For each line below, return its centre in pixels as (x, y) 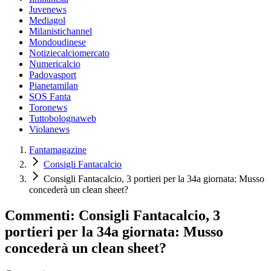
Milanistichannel (60, 31)
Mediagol (47, 21)
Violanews (49, 129)
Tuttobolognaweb (63, 119)
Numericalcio (55, 64)
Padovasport (53, 75)
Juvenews (48, 10)
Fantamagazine (58, 150)
